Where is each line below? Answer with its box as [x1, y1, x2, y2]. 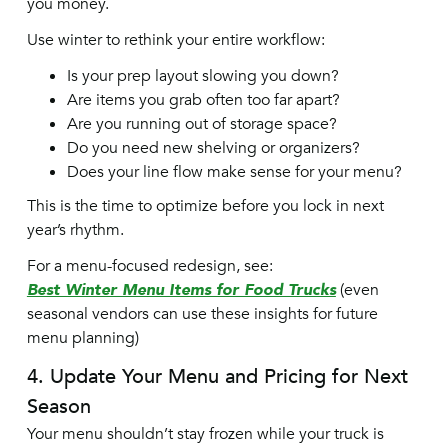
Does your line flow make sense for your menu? [66, 161, 402, 183]
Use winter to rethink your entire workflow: [26, 29, 325, 51]
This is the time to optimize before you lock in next [26, 195, 384, 217]
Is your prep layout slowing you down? [66, 65, 339, 87]
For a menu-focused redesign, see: [26, 255, 273, 277]
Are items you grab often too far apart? [66, 89, 340, 111]
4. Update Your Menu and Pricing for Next [26, 363, 408, 390]
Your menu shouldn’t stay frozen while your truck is [26, 423, 384, 445]
